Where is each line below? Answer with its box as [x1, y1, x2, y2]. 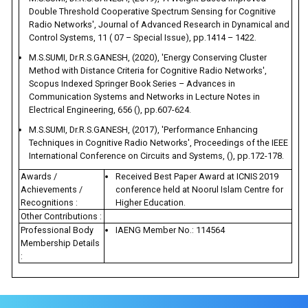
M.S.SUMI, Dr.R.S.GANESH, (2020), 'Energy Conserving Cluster [29, 52, 267, 63]
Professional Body [21, 225, 94, 236]
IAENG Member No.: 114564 [115, 225, 225, 236]
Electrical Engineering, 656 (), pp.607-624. [29, 104, 192, 115]
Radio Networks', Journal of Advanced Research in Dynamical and [29, 19, 290, 30]
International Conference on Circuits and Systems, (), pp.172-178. [29, 151, 285, 162]
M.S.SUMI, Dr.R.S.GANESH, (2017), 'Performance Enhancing [29, 124, 258, 135]
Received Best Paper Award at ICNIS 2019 [115, 171, 279, 182]
